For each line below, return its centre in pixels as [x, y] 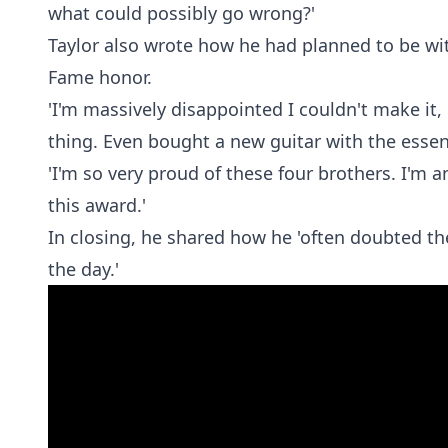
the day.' [83, 269]
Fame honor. [102, 77]
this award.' [97, 205]
